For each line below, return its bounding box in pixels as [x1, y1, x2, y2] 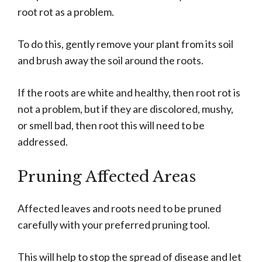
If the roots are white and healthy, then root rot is [18, 86, 240, 99]
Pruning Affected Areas [18, 167, 196, 187]
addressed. [18, 135, 68, 149]
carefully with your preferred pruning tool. [18, 218, 210, 232]
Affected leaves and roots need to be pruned [18, 202, 221, 215]
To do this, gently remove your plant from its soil [18, 37, 233, 51]
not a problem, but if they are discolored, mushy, [18, 102, 233, 116]
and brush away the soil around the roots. [18, 54, 204, 67]
